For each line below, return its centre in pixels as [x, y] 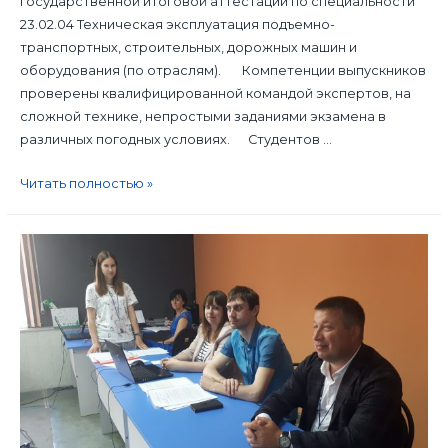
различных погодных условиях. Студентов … [175, 140]
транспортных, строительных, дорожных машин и [188, 48]
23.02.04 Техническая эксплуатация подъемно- [177, 25]
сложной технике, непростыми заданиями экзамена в [202, 117]
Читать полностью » [86, 183]
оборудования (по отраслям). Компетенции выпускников [222, 71]
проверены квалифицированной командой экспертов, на [215, 94]
